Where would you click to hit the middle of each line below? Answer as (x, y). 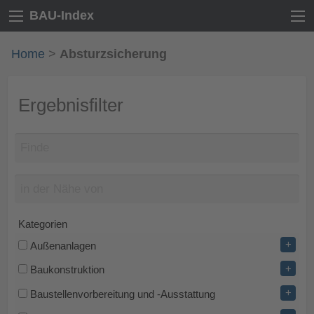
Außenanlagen (63, 246)
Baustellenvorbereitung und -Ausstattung (122, 294)
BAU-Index (62, 16)
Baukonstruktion (67, 270)
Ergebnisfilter (70, 105)
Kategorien (42, 225)
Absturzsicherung (113, 54)
